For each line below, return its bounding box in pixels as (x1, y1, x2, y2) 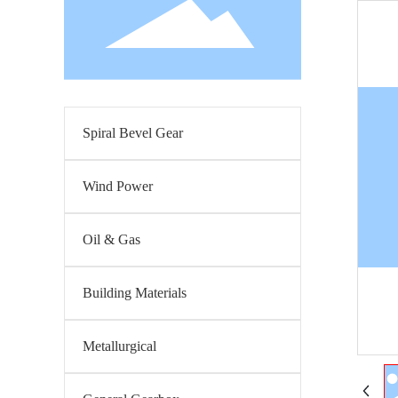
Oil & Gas (83, 231, 140, 247)
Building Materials (83, 284, 187, 300)
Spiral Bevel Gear (83, 124, 183, 140)
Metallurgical (83, 338, 156, 354)
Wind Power (83, 178, 153, 194)
